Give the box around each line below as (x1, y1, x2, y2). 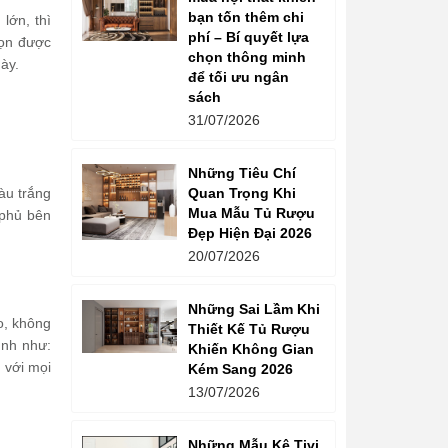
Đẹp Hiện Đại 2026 (188, 224, 312, 241)
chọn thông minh (188, 48, 306, 65)
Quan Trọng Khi (188, 184, 296, 201)
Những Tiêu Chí (188, 164, 296, 181)
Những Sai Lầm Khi (188, 300, 320, 317)
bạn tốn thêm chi (188, 8, 304, 25)
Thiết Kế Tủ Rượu (188, 320, 310, 337)
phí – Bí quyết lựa (188, 28, 309, 45)
